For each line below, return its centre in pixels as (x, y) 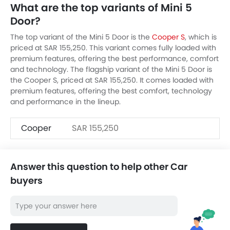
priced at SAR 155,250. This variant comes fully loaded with (113, 48)
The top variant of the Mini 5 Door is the (81, 37)
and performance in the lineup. (65, 102)
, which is (201, 37)
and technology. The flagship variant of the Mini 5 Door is (111, 69)
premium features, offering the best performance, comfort (114, 59)
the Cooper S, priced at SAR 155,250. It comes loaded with (112, 80)
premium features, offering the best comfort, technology (111, 91)
